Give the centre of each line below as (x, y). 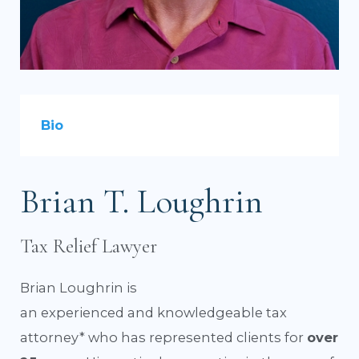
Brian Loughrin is (79, 288)
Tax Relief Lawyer (89, 246)
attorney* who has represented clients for (164, 338)
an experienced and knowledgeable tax (154, 313)
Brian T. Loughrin (142, 202)
